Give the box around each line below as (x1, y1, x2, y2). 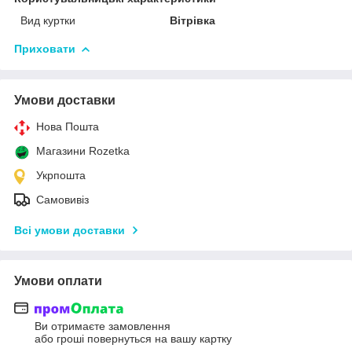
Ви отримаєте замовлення (35, 320, 170, 333)
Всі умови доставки (14, 223, 125, 236)
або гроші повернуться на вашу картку (35, 332, 232, 346)
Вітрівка (170, 13, 216, 27)
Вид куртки (20, 13, 75, 27)
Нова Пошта (36, 119, 99, 133)
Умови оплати (14, 273, 102, 288)
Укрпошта (36, 168, 86, 181)
